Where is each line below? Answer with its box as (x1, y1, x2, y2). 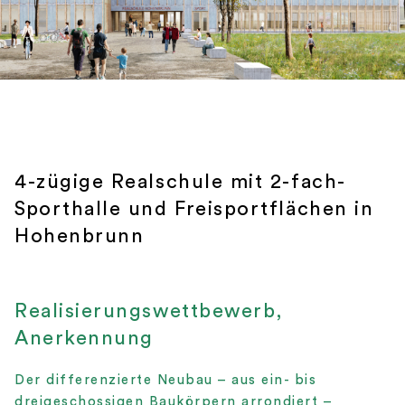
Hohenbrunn (14, 226, 145, 247)
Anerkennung (14, 328, 154, 349)
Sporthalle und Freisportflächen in (14, 199, 374, 220)
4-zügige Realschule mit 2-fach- (14, 172, 346, 193)
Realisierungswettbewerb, (14, 301, 284, 322)
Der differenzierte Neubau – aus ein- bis (14, 373, 316, 388)
